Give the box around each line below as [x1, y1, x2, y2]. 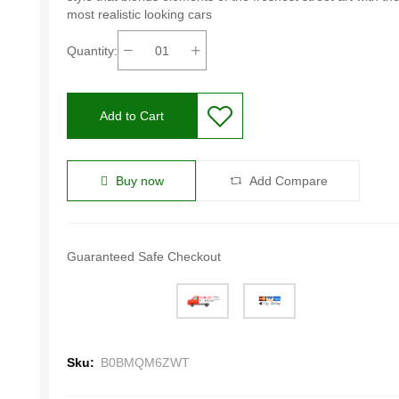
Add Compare [246, 174, 328, 189]
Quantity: [66, 43, 118, 58]
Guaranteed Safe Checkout [66, 249, 221, 265]
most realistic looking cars [66, 7, 212, 22]
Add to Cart [99, 109, 164, 124]
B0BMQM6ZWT [100, 355, 190, 370]
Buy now [111, 174, 164, 189]
